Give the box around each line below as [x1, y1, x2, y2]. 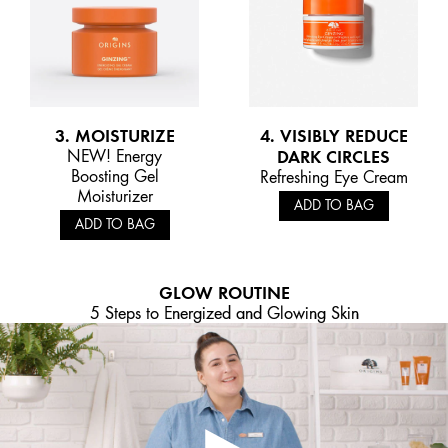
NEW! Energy [67, 146, 162, 167]
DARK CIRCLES [277, 146, 390, 168]
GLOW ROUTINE [158, 282, 290, 304]
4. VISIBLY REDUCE [259, 125, 408, 147]
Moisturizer [76, 186, 153, 207]
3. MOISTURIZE [54, 125, 175, 147]
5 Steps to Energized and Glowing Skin [89, 303, 359, 324]
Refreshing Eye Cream [259, 167, 408, 188]
